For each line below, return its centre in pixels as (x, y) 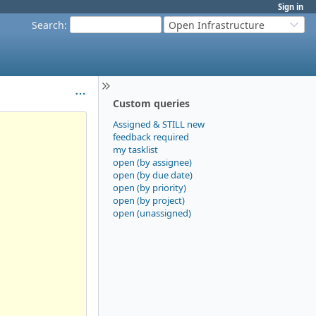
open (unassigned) (152, 213)
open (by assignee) (152, 162)
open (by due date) (153, 175)
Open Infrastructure (217, 25)
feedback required (151, 136)
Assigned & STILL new (159, 124)
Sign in (291, 7)
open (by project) (149, 200)
